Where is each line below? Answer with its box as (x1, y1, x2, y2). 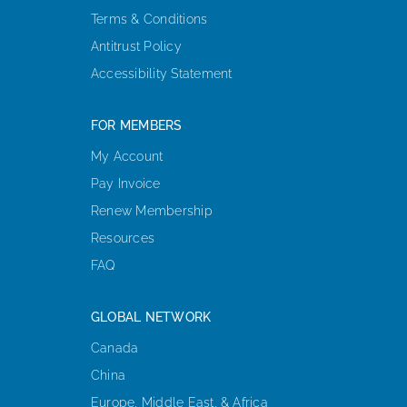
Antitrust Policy (90, 38, 182, 54)
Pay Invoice (90, 175, 161, 191)
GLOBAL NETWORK (90, 309, 212, 324)
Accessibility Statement (90, 65, 233, 81)
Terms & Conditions (90, 11, 208, 26)
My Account (90, 148, 164, 164)
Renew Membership (90, 203, 213, 218)
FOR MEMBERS (90, 117, 183, 133)
